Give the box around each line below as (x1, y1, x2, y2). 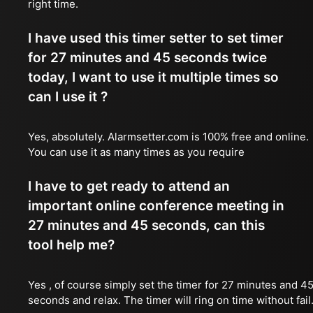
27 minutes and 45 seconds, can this (28, 217, 265, 233)
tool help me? (28, 237, 115, 253)
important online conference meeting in (28, 198, 284, 214)
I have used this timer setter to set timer (28, 30, 284, 46)
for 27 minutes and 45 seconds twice (28, 50, 267, 66)
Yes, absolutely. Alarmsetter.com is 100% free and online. (28, 130, 309, 143)
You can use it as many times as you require (28, 145, 245, 159)
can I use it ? (28, 89, 108, 105)
